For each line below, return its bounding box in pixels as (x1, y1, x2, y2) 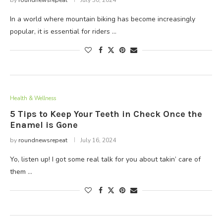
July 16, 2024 (80, 136, 116, 144)
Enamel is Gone (10, 119, 78, 130)
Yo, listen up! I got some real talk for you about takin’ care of (10, 155, 201, 164)
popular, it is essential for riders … (10, 27, 116, 36)
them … (10, 167, 32, 176)
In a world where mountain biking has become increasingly (10, 14, 195, 24)
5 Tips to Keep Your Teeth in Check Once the (10, 109, 202, 119)
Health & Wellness (10, 95, 56, 102)
